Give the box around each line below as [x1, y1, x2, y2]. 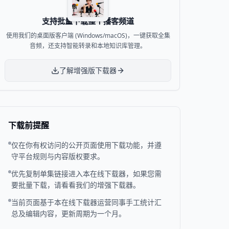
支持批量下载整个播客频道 [42, 16, 134, 26]
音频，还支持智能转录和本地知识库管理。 [30, 41, 146, 50]
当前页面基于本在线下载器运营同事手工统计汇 [11, 197, 162, 207]
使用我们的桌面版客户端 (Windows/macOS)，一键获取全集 [6, 31, 170, 40]
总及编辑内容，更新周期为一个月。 [11, 209, 126, 218]
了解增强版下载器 [59, 65, 117, 75]
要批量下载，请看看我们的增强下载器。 [11, 180, 140, 190]
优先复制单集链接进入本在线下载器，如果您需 [11, 169, 162, 178]
